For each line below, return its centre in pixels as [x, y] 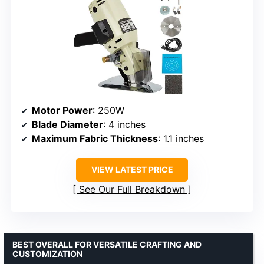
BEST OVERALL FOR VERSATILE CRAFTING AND [107, 245]
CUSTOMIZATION [47, 254]
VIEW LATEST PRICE [132, 170]
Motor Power [62, 110]
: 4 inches [124, 125]
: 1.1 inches [181, 139]
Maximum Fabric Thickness [95, 139]
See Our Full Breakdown [132, 189]
